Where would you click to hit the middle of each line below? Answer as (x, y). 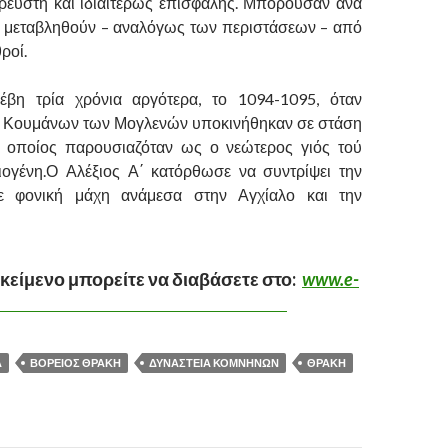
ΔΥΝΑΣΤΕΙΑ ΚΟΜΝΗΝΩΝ (214, 363)
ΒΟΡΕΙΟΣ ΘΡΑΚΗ (75, 363)
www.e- (330, 279)
